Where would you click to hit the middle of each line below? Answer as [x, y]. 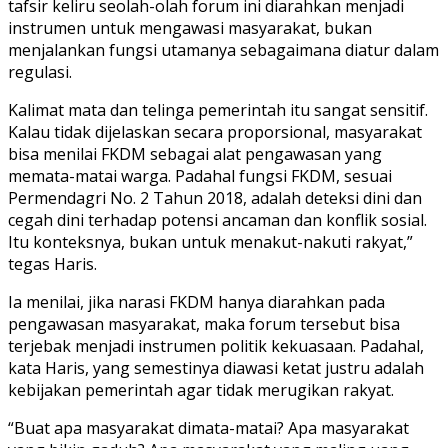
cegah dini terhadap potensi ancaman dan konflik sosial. [217, 219]
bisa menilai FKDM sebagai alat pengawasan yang [195, 153]
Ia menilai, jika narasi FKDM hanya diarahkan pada [196, 301]
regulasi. [40, 71]
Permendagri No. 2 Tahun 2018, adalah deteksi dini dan [215, 197]
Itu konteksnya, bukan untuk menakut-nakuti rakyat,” [210, 241]
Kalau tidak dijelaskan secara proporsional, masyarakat [215, 131]
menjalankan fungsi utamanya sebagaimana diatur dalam [223, 49]
